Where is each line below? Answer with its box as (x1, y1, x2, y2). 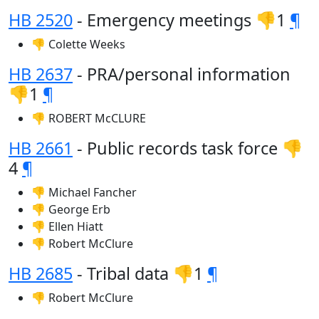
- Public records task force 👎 (73, 137, 303, 159)
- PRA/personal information (73, 63, 291, 85)
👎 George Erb (31, 202, 110, 217)
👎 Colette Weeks (31, 36, 125, 52)
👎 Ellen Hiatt (31, 219, 103, 234)
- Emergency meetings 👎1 (73, 9, 290, 31)
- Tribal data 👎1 (73, 262, 207, 285)
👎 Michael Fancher (31, 184, 137, 200)
